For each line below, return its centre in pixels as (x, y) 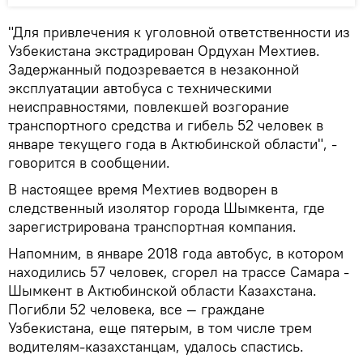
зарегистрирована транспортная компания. (152, 226)
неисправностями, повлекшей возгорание (149, 106)
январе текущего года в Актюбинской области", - (173, 143)
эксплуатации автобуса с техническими (140, 88)
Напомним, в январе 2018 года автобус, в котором (176, 253)
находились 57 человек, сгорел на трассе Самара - (179, 271)
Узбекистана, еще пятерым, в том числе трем (160, 327)
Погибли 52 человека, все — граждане (137, 309)
